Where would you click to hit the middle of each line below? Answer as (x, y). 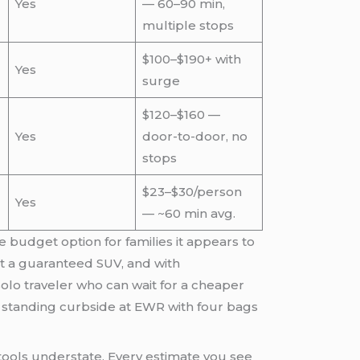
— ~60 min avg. (188, 214)
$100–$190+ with (191, 59)
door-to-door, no (194, 137)
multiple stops (188, 26)
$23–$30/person (192, 192)
